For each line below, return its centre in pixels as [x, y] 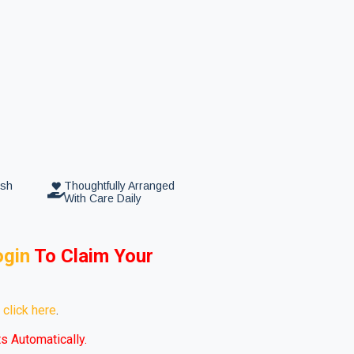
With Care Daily [103, 198]
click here [30, 311]
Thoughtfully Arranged [120, 185]
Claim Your [107, 256]
